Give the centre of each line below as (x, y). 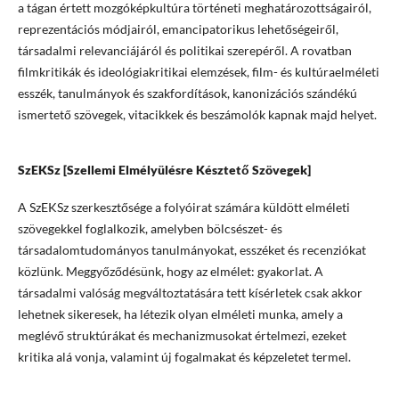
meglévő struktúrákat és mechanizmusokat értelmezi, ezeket (182, 336)
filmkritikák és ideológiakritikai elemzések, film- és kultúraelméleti (198, 72)
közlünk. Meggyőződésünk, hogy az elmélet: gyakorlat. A (170, 272)
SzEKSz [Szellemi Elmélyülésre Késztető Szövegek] (165, 170)
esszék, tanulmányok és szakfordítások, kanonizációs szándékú (187, 94)
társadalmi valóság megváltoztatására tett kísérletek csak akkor (190, 293)
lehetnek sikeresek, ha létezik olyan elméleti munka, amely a (180, 314)
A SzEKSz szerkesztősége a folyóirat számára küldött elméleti (183, 208)
